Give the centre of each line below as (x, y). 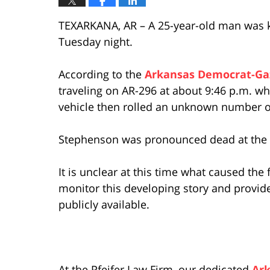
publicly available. (104, 204)
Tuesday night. (96, 41)
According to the (102, 74)
